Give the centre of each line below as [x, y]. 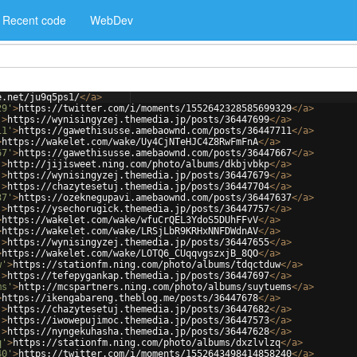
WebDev [112, 20]
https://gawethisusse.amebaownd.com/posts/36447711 [155, 131]
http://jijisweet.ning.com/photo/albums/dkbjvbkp [138, 164]
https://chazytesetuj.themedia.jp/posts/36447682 [138, 309]
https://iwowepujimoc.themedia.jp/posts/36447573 [138, 320]
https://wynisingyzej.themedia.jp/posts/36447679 [138, 175]
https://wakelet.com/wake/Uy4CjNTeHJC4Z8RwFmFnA [130, 142]
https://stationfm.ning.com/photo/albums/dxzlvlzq [147, 343]
